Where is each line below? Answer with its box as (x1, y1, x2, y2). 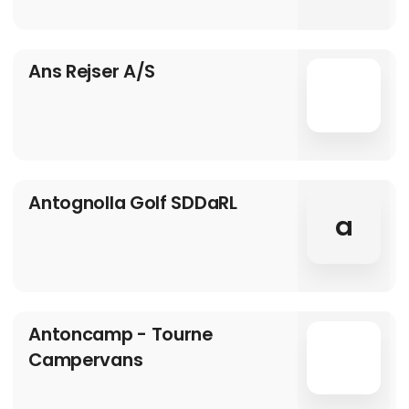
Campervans (28, 346, 143, 372)
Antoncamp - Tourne (28, 320, 213, 347)
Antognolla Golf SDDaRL (28, 189, 237, 215)
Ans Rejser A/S (28, 58, 156, 85)
